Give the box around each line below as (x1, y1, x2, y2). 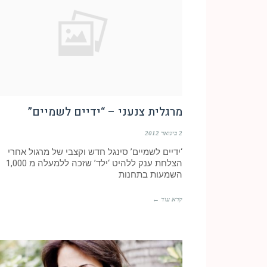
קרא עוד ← (153, 195, 182, 203)
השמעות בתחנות (119, 169, 182, 181)
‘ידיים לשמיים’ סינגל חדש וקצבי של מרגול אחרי (8, 147, 182, 158)
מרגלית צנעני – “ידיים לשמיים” (28, 104, 182, 121)
